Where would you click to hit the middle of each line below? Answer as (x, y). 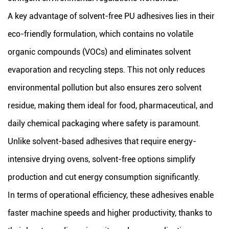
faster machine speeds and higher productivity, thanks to (110, 213)
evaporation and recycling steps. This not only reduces (106, 70)
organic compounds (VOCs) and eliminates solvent (99, 52)
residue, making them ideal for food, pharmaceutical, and (110, 106)
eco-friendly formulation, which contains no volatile (100, 34)
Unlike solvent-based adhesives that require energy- (102, 141)
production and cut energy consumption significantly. (104, 177)
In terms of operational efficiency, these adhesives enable (111, 195)
